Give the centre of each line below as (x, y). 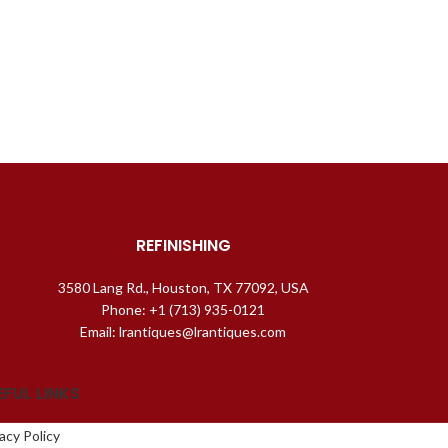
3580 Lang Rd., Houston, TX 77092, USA (183, 287)
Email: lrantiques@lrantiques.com (183, 331)
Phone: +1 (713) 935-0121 (183, 309)
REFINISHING (183, 245)
